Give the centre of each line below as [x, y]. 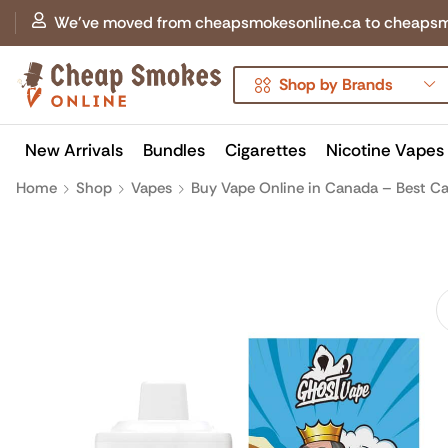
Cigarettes [265, 150]
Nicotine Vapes [385, 150]
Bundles [174, 150]
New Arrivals [74, 150]
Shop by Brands [336, 84]
